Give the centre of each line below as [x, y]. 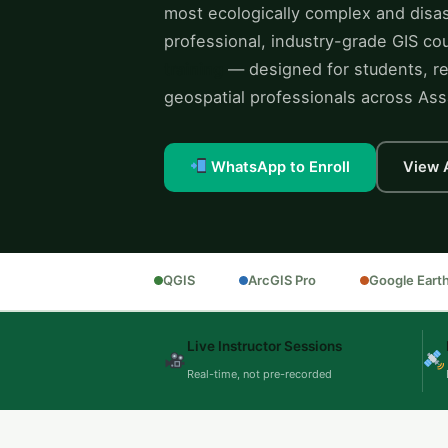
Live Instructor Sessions [264, 346]
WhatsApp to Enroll [278, 166]
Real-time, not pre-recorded [259, 374]
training [193, 69]
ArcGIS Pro [282, 280]
